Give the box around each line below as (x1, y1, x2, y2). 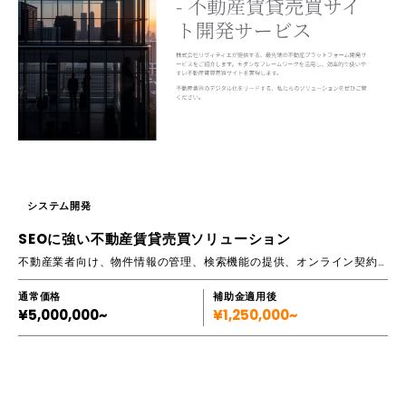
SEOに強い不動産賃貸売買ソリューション (18, 228, 291, 248)
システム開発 (27, 198, 92, 213)
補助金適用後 (213, 288, 277, 304)
